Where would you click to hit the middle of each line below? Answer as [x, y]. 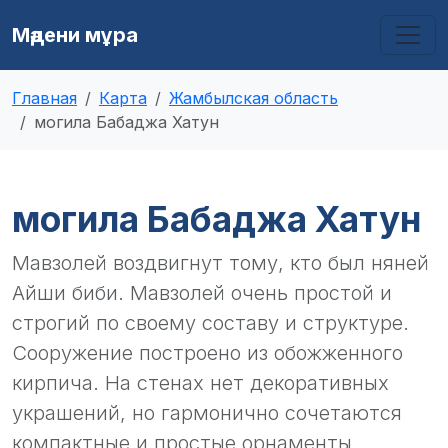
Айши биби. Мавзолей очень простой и [202, 293]
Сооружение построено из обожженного [207, 353]
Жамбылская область [253, 98]
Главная [44, 98]
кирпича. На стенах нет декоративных [200, 383]
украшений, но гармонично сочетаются [207, 413]
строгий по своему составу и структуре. [210, 323]
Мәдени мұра [75, 35]
